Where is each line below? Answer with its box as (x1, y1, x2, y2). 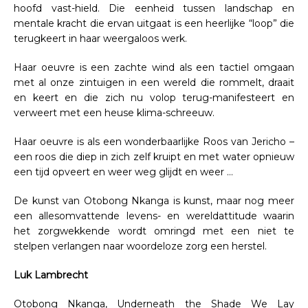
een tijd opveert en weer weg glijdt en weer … (14, 165, 233, 178)
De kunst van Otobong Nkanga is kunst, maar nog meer (14, 194, 294, 207)
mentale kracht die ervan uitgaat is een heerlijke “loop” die (14, 16, 294, 30)
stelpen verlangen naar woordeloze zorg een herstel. (14, 239, 267, 252)
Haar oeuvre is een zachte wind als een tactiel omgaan (14, 60, 294, 74)
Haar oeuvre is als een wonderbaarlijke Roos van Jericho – (14, 135, 294, 148)
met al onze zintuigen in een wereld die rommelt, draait (14, 76, 294, 89)
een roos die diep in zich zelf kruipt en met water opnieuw (14, 150, 294, 163)
